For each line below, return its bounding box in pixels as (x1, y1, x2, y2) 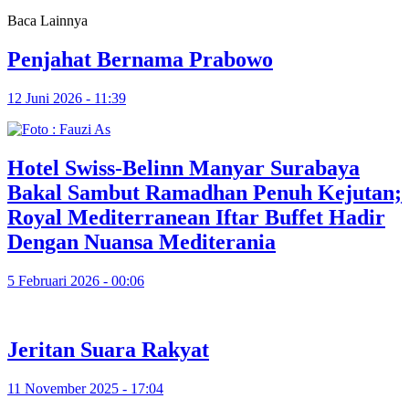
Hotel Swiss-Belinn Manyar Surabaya (7, 155, 360, 180)
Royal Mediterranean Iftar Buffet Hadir (7, 204, 385, 229)
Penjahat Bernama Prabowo (7, 47, 273, 71)
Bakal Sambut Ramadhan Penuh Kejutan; (7, 180, 402, 204)
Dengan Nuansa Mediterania (7, 229, 276, 254)
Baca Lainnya (7, 12, 88, 28)
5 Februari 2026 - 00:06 (7, 272, 144, 288)
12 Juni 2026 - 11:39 (7, 89, 126, 106)
